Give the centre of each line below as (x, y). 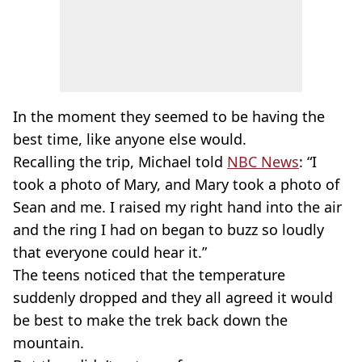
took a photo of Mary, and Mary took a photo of (176, 184)
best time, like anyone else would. (130, 139)
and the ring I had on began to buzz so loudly (168, 229)
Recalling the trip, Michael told (120, 161)
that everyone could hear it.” (110, 252)
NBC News (263, 161)
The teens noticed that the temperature (149, 274)
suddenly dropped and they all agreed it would (173, 297)
